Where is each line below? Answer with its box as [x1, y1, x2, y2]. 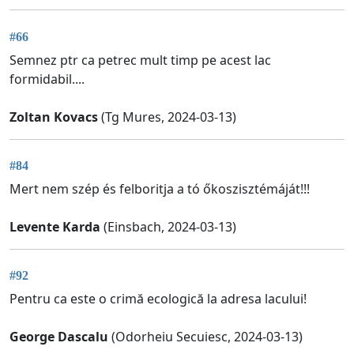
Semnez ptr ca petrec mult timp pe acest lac [9, 51, 271, 69]
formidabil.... [9, 70, 85, 88]
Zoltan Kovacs [9, 107, 98, 126]
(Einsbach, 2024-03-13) [100, 218, 236, 236]
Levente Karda [9, 218, 100, 236]
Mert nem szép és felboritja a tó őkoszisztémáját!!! [9, 180, 310, 198]
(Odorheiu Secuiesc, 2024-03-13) [108, 328, 303, 346]
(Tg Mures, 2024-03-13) [98, 107, 236, 126]
